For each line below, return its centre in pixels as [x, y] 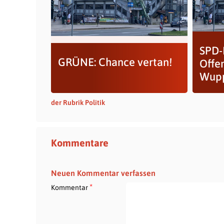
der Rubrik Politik [78, 102]
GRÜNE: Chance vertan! [115, 62]
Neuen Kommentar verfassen [103, 173]
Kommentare [80, 143]
